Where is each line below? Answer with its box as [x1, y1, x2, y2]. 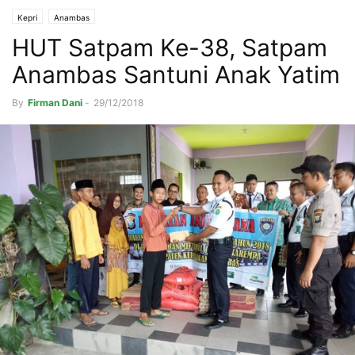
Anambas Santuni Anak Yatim [12, 60, 340, 90]
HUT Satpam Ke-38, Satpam [12, 33, 327, 63]
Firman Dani [28, 97, 82, 109]
